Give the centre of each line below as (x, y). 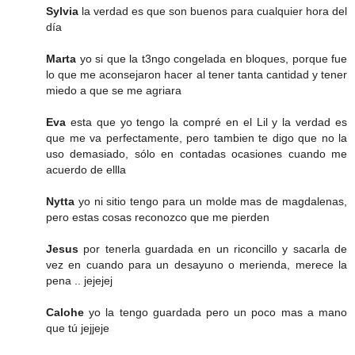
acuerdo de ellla (86, 169)
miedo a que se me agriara (114, 90)
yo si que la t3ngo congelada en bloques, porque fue (213, 58)
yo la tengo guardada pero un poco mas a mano (218, 312)
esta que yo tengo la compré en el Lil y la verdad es (206, 122)
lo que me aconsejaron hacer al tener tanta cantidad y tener (197, 74)
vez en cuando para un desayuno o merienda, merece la (197, 264)
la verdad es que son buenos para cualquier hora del (214, 11)
